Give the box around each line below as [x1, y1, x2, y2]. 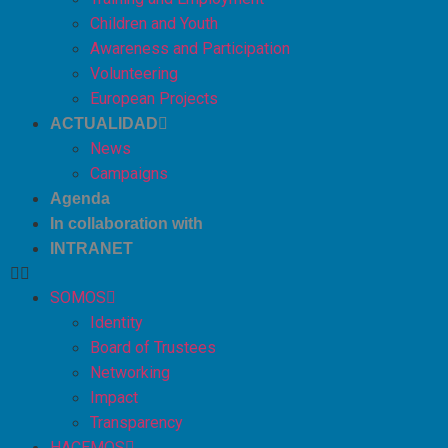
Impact [90, 388, 138, 408]
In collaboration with [50, 215, 203, 233]
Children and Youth [90, 14, 218, 34]
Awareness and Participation [90, 39, 290, 59]
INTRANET [50, 240, 133, 258]
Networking [90, 363, 170, 383]
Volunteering [90, 64, 178, 84]
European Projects [90, 89, 218, 109]
